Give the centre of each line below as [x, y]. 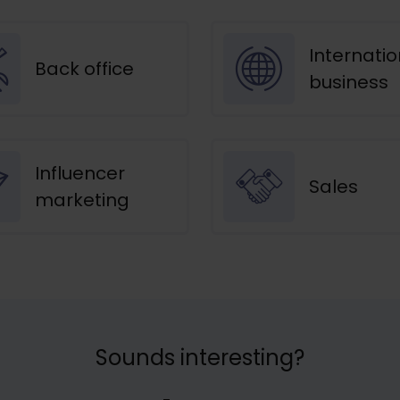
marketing [82, 200]
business [349, 82]
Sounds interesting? [200, 357]
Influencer [79, 173]
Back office [84, 68]
